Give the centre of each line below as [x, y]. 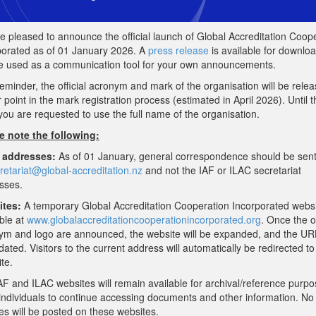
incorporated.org [224, 220]
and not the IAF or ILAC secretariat [222, 170]
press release [178, 50]
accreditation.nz [107, 170]
